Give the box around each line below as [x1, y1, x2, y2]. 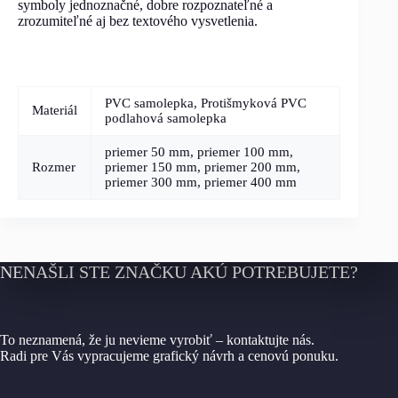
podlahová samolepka [105, 110, 227, 125]
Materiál [32, 102, 77, 117]
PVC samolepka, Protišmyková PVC [105, 95, 306, 110]
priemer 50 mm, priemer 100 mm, [105, 144, 293, 159]
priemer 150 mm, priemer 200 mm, [105, 159, 300, 174]
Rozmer [32, 159, 76, 174]
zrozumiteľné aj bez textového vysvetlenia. [18, 12, 258, 28]
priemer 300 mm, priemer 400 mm [105, 174, 297, 189]
